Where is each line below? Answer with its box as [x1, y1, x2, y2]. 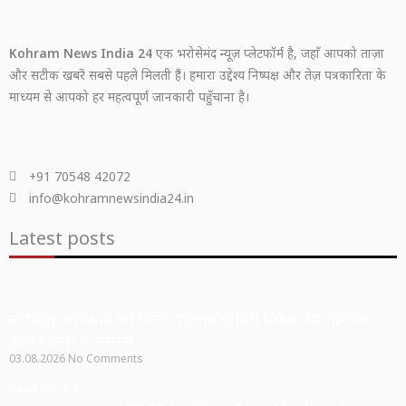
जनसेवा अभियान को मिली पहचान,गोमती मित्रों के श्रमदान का [9, 307, 371, 330]
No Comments [68, 350, 143, 366]
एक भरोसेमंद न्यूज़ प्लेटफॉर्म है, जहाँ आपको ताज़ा [152, 43, 384, 62]
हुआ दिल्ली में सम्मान [9, 329, 134, 352]
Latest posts [9, 225, 115, 250]
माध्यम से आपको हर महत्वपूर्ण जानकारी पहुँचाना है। [9, 87, 249, 105]
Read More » [9, 380, 79, 396]
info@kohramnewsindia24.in [29, 188, 195, 207]
